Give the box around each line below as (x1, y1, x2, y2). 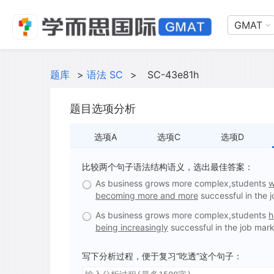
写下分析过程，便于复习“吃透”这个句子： (82, 251, 242, 261)
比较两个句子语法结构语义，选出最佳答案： (82, 161, 253, 172)
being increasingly (95, 222, 168, 232)
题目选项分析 (70, 102, 136, 115)
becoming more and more (95, 190, 198, 201)
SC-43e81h (147, 68, 199, 81)
